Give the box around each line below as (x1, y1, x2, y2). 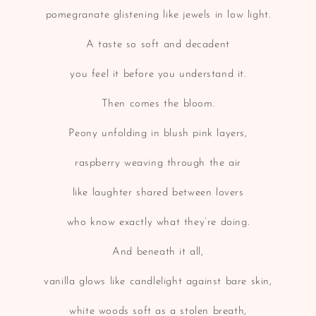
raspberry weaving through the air (75, 157, 241, 169)
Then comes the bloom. (101, 98, 215, 109)
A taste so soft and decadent (86, 39, 230, 50)
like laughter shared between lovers (72, 187, 244, 198)
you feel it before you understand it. (70, 68, 246, 80)
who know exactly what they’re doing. (66, 217, 250, 228)
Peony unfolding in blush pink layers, (68, 128, 248, 139)
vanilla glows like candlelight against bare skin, (44, 276, 272, 287)
